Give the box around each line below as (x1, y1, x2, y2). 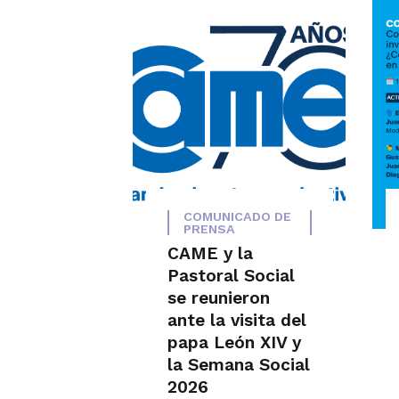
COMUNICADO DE (183, 208, 291, 224)
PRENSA (183, 221, 235, 236)
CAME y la (167, 242, 253, 264)
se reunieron (167, 287, 270, 308)
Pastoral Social (167, 265, 295, 286)
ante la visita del (167, 309, 306, 330)
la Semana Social (167, 354, 310, 375)
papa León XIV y (167, 331, 301, 353)
